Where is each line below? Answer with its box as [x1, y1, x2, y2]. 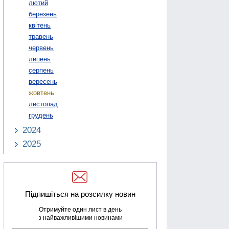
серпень [29, 66, 54, 74]
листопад [29, 100, 58, 108]
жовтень [29, 88, 54, 97]
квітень [29, 21, 51, 29]
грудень [29, 111, 53, 119]
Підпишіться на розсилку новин [25, 189, 135, 198]
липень [29, 55, 51, 63]
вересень [29, 77, 57, 85]
